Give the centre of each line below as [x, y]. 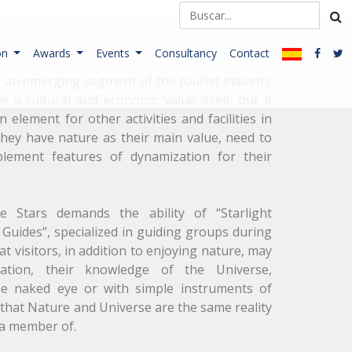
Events [114, 53]
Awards [53, 53]
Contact [249, 53]
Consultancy [185, 53]
